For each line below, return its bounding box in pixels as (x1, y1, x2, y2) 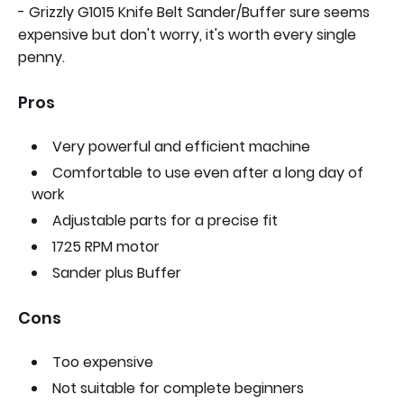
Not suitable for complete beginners (52, 378, 308, 399)
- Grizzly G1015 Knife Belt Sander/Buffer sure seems (18, 2, 370, 23)
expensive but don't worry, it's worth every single (18, 24, 356, 46)
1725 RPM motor (52, 236, 160, 258)
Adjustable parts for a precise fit (52, 210, 278, 232)
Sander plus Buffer (52, 262, 181, 284)
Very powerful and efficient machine (52, 136, 310, 158)
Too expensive (52, 352, 153, 373)
